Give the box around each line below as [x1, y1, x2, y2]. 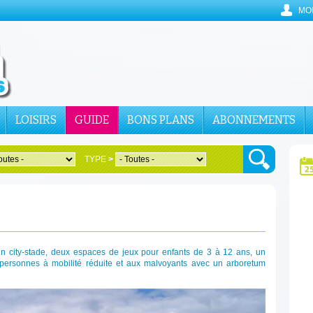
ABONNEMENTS [212, 113, 296, 126]
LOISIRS [15, 113, 57, 126]
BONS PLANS [127, 113, 194, 126]
